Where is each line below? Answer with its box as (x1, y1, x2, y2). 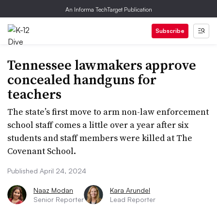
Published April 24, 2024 (7, 167, 86, 175)
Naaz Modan (33, 186, 73, 194)
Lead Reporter (110, 195, 155, 203)
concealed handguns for (7, 70, 156, 89)
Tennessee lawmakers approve (7, 56, 196, 74)
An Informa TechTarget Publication (65, 6, 152, 13)
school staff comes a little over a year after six (7, 119, 188, 131)
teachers (7, 85, 62, 103)
